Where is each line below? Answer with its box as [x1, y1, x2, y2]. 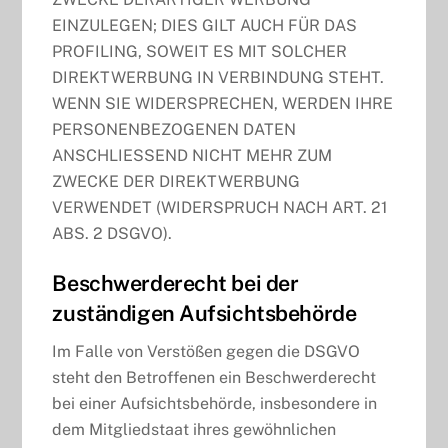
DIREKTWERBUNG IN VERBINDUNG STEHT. [52, 68, 385, 88]
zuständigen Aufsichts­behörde [52, 300, 357, 327]
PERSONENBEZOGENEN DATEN [52, 120, 297, 140]
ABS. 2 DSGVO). [52, 224, 173, 244]
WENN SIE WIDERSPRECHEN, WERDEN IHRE [52, 94, 394, 114]
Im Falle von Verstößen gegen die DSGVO [52, 341, 361, 361]
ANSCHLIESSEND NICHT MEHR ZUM [52, 146, 333, 166]
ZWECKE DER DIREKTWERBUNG [52, 172, 301, 192]
